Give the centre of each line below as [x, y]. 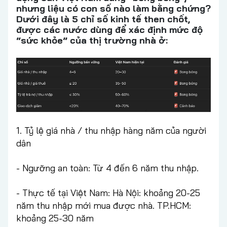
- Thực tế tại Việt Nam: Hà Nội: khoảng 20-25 [108, 193]
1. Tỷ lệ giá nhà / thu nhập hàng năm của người [111, 131]
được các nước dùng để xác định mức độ [109, 30]
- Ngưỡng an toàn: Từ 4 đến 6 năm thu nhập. [107, 168]
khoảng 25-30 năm [55, 218]
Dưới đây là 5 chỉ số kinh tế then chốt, [103, 19]
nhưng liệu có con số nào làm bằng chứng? [113, 9]
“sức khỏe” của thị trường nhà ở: [92, 41]
